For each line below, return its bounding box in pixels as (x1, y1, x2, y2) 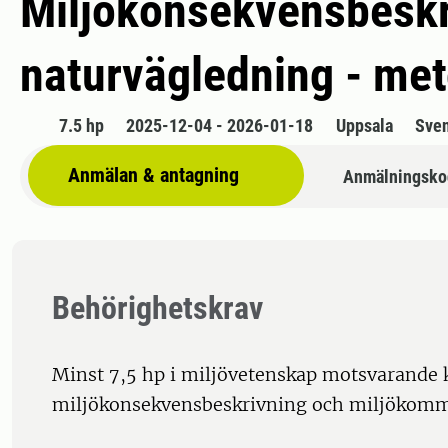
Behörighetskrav (52, 289, 263, 328)
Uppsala (335, 115, 393, 137)
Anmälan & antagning (68, 163, 239, 188)
